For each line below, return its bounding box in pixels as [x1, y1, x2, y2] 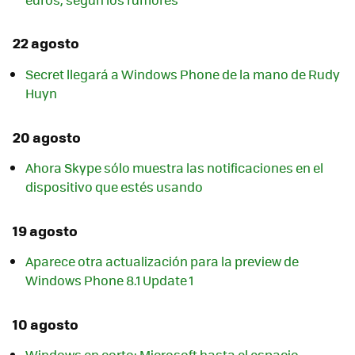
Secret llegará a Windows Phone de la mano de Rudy [25, 64, 340, 83]
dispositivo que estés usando [25, 177, 203, 196]
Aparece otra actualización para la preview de [25, 252, 299, 271]
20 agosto [13, 126, 81, 147]
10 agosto [13, 314, 78, 335]
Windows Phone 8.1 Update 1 [25, 271, 193, 290]
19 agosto [13, 219, 78, 241]
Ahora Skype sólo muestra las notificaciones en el [25, 158, 323, 177]
